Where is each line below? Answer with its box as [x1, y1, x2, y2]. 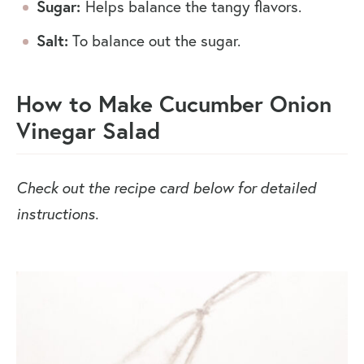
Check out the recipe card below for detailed [16, 178, 316, 197]
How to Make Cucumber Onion [16, 89, 331, 119]
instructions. [16, 204, 102, 223]
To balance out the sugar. [68, 31, 240, 50]
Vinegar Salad [16, 115, 160, 145]
